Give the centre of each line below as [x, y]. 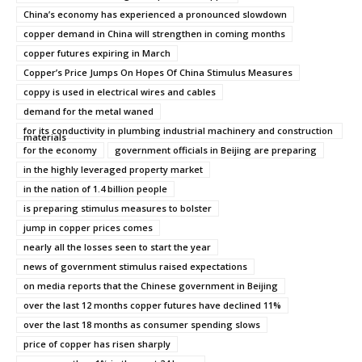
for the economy [60, 149]
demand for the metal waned [88, 111]
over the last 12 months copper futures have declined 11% [152, 305]
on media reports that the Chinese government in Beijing [151, 285]
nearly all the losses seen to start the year [117, 246]
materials [45, 137]
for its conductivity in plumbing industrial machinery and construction [178, 130]
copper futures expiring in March [97, 53]
